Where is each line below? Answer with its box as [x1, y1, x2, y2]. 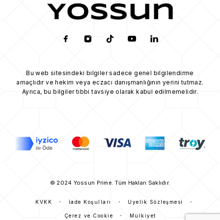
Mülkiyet [129, 213, 156, 219]
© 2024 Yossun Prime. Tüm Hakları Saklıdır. [50, 179, 170, 187]
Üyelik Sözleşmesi [128, 199, 183, 205]
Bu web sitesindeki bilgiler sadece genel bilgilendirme [26, 69, 194, 77]
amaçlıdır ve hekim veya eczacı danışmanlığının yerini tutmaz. [16, 79, 204, 86]
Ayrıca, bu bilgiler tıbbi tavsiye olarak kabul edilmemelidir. [22, 88, 198, 96]
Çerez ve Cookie [64, 213, 113, 219]
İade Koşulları [68, 199, 111, 205]
